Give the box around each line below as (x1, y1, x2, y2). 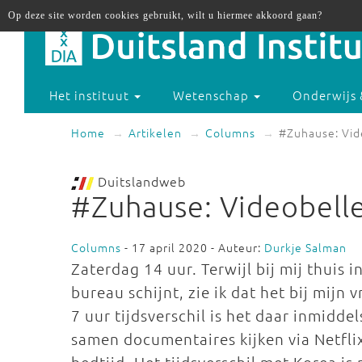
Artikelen (128, 124, 182, 141)
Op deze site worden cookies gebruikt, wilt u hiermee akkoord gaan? (8, 10, 322, 21)
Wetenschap (173, 86, 253, 104)
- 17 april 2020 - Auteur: (121, 239, 264, 255)
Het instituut (49, 86, 133, 104)
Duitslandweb (94, 172, 186, 190)
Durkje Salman (264, 239, 347, 255)
